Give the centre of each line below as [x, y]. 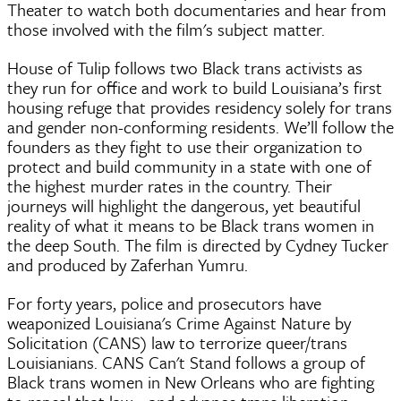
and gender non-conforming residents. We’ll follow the [200, 126]
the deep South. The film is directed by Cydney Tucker [198, 244]
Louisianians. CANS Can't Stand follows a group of [186, 362]
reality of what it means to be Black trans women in [191, 225]
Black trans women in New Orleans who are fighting [191, 381]
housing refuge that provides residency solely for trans [200, 107]
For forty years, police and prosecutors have [164, 303]
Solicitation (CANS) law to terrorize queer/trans [177, 342]
